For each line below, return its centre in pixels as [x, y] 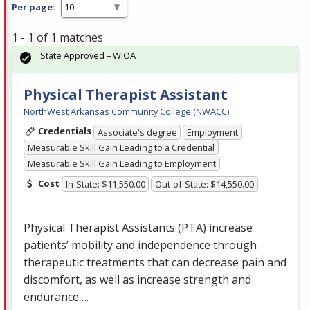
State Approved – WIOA [88, 56]
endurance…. [56, 297]
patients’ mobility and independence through [140, 245]
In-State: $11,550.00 [105, 184]
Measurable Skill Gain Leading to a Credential [121, 148]
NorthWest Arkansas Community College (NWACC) [126, 112]
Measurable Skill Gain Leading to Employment [121, 163]
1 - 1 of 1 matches [57, 38]
